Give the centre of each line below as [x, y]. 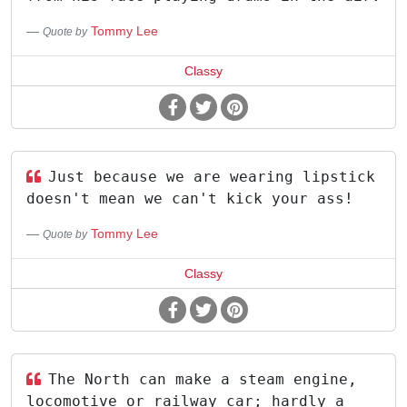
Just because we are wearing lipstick [212, 177]
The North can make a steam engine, [203, 379]
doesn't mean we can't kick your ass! [190, 199]
